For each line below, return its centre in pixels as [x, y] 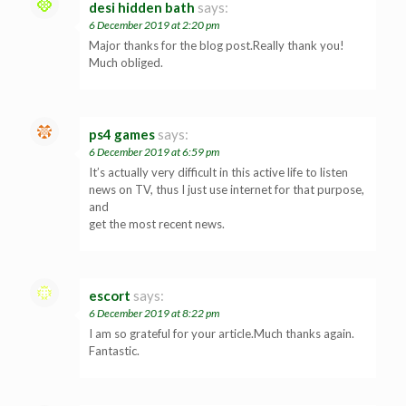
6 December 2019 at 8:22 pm [154, 313]
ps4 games [122, 134]
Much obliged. [126, 62]
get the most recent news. [157, 223]
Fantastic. [114, 350]
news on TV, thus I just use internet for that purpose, [227, 189]
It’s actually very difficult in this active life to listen [218, 172]
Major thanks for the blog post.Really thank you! [217, 45]
